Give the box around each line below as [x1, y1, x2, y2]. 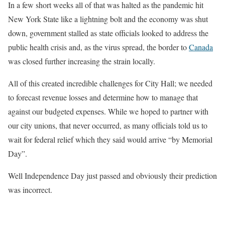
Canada [189, 42, 213, 53]
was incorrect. [8, 184, 52, 195]
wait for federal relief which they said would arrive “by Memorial [8, 134, 212, 145]
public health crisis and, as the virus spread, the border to [8, 42, 189, 53]
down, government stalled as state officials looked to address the [8, 28, 208, 39]
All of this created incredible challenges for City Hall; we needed [8, 78, 212, 89]
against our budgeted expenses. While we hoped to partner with [8, 106, 208, 117]
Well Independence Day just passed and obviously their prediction [8, 170, 217, 181]
